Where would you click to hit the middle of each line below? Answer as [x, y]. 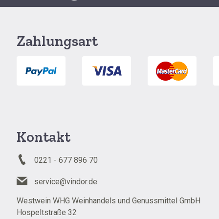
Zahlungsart [57, 41]
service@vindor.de [66, 182]
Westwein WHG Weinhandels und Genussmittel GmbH [109, 201]
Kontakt [44, 137]
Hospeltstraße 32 [47, 212]
